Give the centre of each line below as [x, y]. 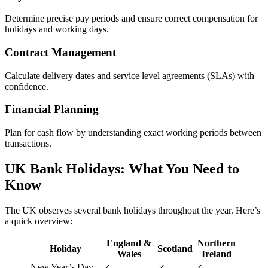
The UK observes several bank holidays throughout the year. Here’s [133, 210]
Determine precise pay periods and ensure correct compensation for [131, 19]
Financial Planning [52, 109]
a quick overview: [39, 221]
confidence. [27, 86]
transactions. [28, 144]
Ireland [216, 254]
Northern [216, 243]
